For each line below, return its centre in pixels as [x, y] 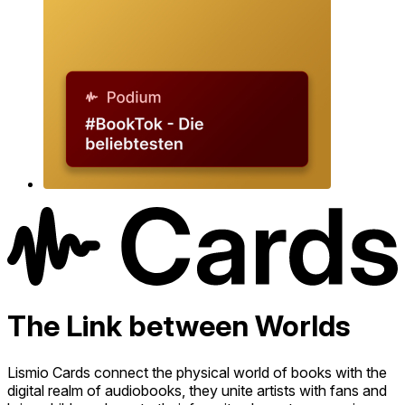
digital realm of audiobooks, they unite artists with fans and [197, 390]
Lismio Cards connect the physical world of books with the [197, 372]
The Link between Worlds [179, 326]
